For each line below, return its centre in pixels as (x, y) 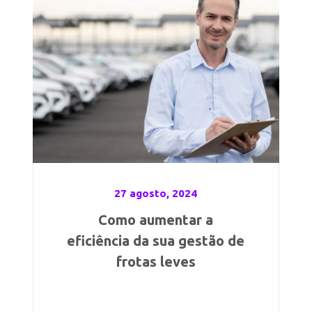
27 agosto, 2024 (156, 193)
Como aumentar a (156, 220)
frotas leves (156, 262)
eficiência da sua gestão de (156, 241)
